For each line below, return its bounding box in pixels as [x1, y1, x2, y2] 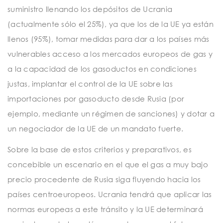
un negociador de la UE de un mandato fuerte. [7, 124, 183, 133]
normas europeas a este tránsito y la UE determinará [7, 204, 203, 214]
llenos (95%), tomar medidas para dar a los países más [7, 34, 210, 44]
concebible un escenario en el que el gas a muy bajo [7, 159, 208, 169]
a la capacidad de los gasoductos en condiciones [7, 64, 197, 74]
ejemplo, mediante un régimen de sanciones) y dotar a [7, 109, 215, 118]
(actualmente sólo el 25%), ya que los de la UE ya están [7, 19, 214, 29]
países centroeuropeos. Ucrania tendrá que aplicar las [7, 189, 212, 199]
